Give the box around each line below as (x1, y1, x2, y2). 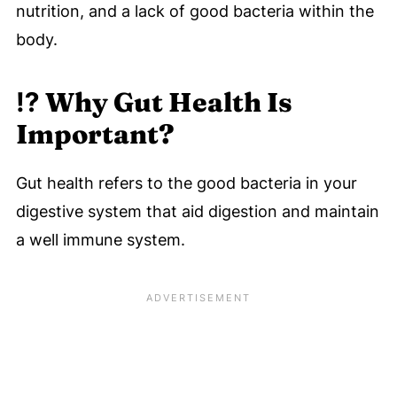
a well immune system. (15, 230, 185, 250)
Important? (15, 118, 175, 152)
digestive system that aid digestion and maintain (15, 202, 379, 222)
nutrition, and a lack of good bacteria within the (15, 2, 374, 21)
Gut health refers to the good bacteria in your (15, 174, 357, 193)
